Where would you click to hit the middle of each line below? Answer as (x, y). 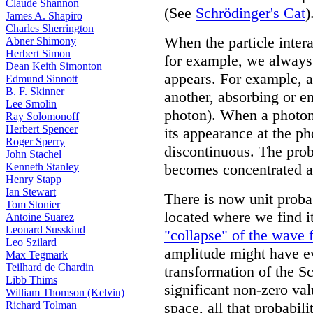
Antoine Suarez (40, 217)
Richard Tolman (41, 305)
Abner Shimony (41, 41)
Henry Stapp (34, 179)
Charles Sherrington (50, 28)
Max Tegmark (37, 255)
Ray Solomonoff (42, 116)
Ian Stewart (31, 192)
